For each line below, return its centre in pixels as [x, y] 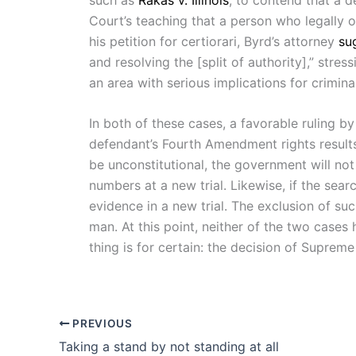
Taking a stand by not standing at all [169, 346]
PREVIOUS [101, 323]
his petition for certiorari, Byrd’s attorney [214, 41]
